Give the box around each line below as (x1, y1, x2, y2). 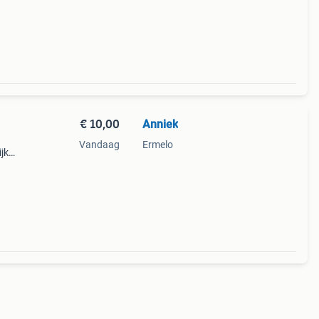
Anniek (142, 117, 178, 131)
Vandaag (78, 139, 120, 150)
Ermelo (142, 139, 173, 150)
